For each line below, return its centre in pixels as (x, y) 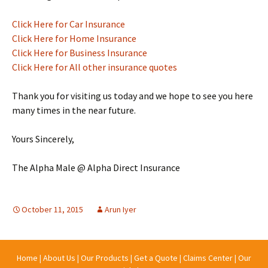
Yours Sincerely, (43, 138)
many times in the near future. (74, 110)
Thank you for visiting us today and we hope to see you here (133, 95)
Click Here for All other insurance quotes (95, 67)
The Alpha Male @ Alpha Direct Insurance (96, 167)
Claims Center (208, 258)
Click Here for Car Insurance (68, 24)
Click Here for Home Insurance (74, 38)
